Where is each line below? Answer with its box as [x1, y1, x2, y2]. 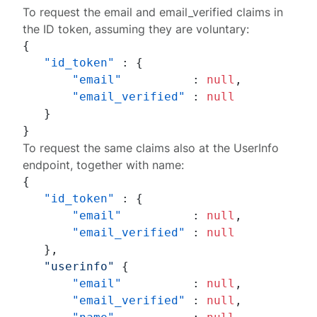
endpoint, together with [23, 158, 153, 172]
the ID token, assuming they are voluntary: [23, 22, 250, 36]
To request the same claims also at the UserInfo [23, 141, 279, 155]
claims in [233, 5, 284, 19]
